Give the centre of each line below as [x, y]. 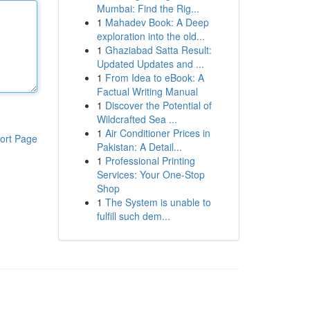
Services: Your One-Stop [151, 174]
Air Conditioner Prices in [157, 133]
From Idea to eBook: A [154, 77]
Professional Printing [150, 161]
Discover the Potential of [158, 105]
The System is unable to [158, 202]
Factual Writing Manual [147, 91]
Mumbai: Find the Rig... [148, 8]
